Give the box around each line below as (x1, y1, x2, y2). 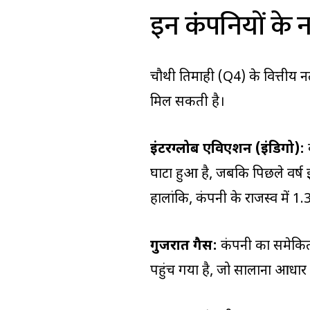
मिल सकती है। (150, 93, 225, 112)
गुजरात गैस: (150, 237, 217, 256)
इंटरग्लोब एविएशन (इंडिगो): (150, 140, 304, 159)
